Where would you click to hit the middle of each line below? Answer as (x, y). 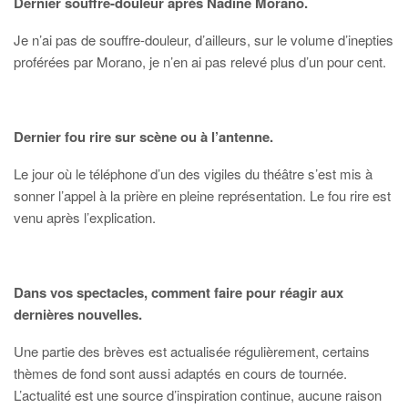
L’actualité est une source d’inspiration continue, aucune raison (198, 395)
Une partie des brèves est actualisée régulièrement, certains (192, 352)
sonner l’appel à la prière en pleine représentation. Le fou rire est (202, 196)
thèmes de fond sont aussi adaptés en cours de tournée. (180, 373)
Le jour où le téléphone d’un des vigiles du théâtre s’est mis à (193, 174)
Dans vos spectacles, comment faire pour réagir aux (178, 293)
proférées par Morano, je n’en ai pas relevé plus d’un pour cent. (200, 62)
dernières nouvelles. (78, 315)
